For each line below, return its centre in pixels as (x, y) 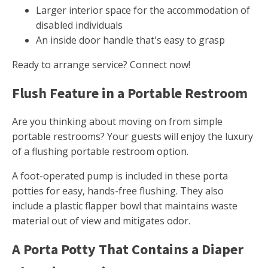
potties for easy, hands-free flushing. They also (118, 191)
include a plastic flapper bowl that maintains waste (125, 206)
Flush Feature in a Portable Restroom (130, 93)
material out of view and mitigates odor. (101, 221)
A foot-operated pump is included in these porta (120, 176)
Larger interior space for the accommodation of (143, 10)
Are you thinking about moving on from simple (117, 122)
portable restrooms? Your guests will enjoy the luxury (133, 137)
